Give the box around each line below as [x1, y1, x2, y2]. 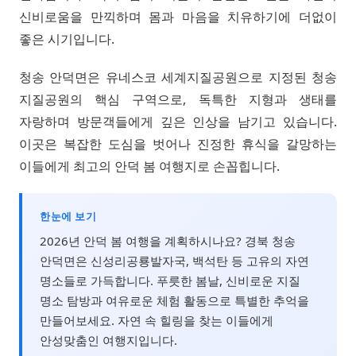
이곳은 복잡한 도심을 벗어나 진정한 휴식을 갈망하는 [19, 134, 337, 153]
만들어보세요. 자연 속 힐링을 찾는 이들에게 [40, 311, 273, 328]
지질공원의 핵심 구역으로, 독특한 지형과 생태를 [19, 90, 337, 108]
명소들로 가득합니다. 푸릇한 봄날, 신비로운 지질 [40, 272, 300, 288]
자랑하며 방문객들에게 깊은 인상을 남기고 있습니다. [19, 112, 337, 130]
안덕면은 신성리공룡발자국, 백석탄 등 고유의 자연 [40, 252, 309, 269]
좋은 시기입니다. [19, 29, 114, 48]
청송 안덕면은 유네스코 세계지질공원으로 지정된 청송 [19, 68, 337, 86]
